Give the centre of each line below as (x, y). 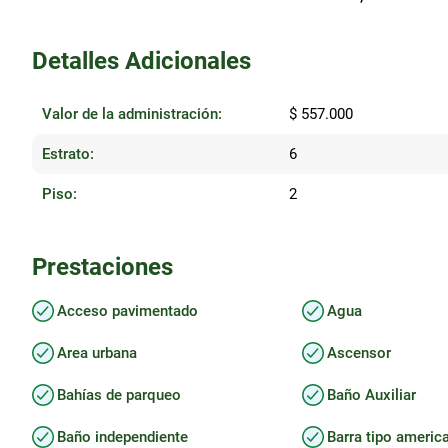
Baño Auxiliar (372, 395)
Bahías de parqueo (119, 395)
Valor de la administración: (132, 114)
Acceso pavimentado (127, 311)
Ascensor (359, 353)
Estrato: (68, 154)
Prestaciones (102, 267)
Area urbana (97, 353)
